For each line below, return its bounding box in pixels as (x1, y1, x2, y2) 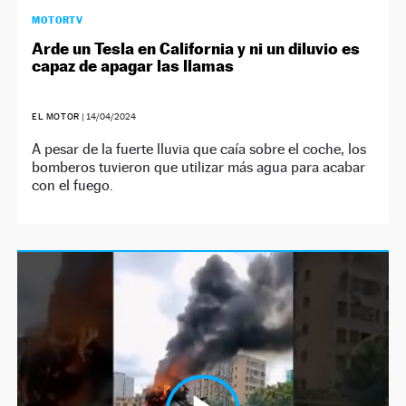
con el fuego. (32, 176, 114, 194)
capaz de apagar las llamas (32, 55, 235, 75)
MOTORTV (32, 13, 83, 26)
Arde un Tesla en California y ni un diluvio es (32, 38, 361, 58)
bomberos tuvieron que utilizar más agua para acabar (32, 158, 366, 176)
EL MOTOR (32, 111, 80, 121)
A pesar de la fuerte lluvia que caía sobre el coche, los (32, 140, 367, 158)
